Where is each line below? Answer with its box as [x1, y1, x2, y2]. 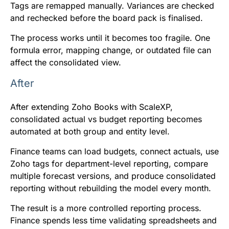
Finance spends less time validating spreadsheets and [10, 215, 217, 225]
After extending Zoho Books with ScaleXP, [10, 101, 173, 112]
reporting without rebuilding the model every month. [10, 182, 211, 193]
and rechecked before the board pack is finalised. [10, 12, 203, 23]
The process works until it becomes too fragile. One [10, 32, 210, 43]
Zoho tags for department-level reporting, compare [10, 158, 208, 169]
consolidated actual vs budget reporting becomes [10, 113, 202, 124]
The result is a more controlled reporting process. [10, 202, 201, 213]
